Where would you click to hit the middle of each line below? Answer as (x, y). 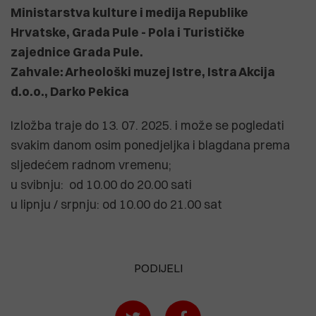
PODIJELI (158, 268)
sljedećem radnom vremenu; (92, 165)
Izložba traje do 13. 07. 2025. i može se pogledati (147, 125)
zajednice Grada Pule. (77, 52)
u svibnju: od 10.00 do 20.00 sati (103, 184)
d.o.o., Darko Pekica (70, 91)
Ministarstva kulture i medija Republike (129, 12)
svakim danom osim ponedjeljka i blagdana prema (150, 145)
